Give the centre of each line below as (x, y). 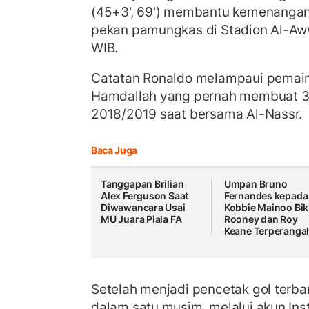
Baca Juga (114, 150)
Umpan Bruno (256, 184)
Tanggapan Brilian (142, 184)
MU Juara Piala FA (141, 219)
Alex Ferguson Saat (145, 196)
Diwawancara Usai (143, 208)
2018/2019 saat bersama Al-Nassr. (197, 113)
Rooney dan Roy (261, 219)
